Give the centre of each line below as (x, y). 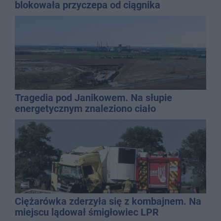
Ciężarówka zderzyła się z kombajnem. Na (108, 202)
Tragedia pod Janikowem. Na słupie (93, 98)
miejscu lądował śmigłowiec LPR (87, 212)
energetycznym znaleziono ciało (85, 109)
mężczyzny (39, 120)
